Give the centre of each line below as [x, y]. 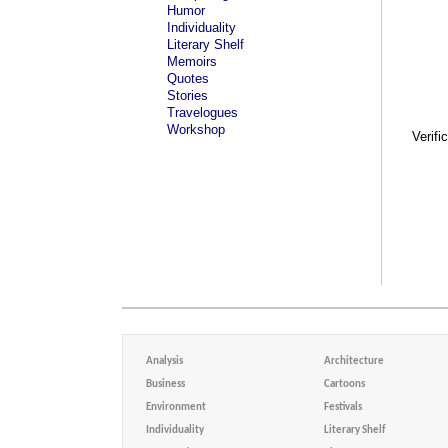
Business [165, 384]
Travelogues [202, 112]
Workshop [196, 129]
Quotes [188, 78]
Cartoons [344, 384]
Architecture [353, 361]
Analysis [164, 361]
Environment [176, 407]
